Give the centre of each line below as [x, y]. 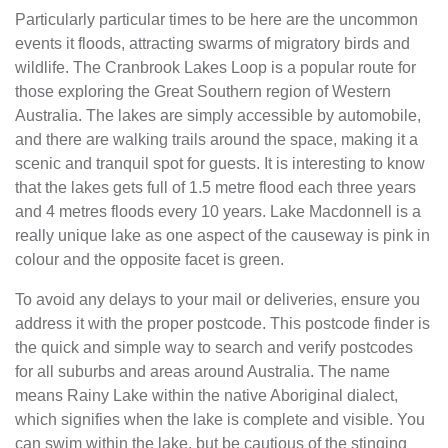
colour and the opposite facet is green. [149, 259]
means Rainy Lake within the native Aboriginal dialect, [206, 395]
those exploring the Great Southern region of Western [203, 91]
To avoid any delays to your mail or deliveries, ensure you [217, 299]
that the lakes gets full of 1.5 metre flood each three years [215, 187]
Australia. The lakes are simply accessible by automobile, [218, 115]
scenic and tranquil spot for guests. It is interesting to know [220, 163]
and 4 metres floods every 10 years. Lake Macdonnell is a [218, 211]
